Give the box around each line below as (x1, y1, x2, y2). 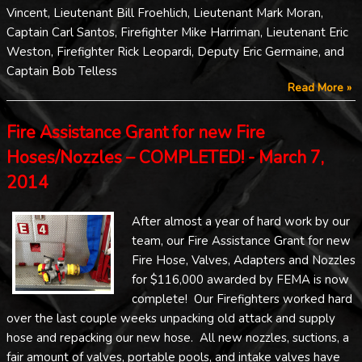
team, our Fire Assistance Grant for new (132, 232, 351, 249)
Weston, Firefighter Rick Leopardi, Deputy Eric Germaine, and (6, 43, 344, 60)
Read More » (288, 79, 351, 95)
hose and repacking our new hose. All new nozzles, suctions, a (6, 329, 349, 346)
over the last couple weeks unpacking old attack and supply (6, 309, 335, 326)
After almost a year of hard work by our (132, 213, 350, 229)
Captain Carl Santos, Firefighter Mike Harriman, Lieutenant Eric (6, 23, 348, 40)
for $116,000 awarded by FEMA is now (132, 271, 349, 288)
